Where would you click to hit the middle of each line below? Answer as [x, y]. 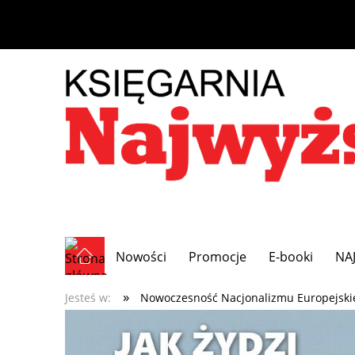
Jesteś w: [88, 297]
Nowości [141, 257]
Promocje [218, 257]
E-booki [291, 257]
